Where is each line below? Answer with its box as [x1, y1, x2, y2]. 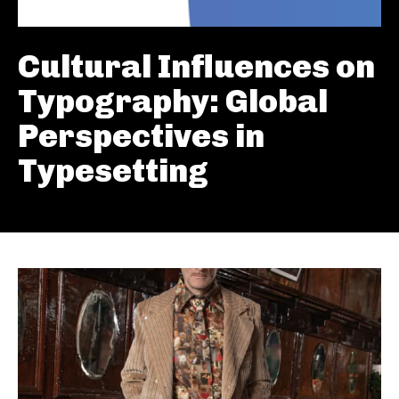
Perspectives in [18, 117, 265, 155]
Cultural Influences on [18, 47, 375, 85]
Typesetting [18, 151, 208, 190]
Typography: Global [18, 82, 328, 120]
